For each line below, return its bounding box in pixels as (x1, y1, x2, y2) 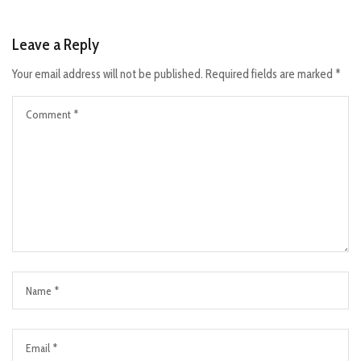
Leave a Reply (12, 35, 99, 54)
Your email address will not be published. (12, 67, 203, 81)
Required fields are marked (205, 67, 335, 81)
